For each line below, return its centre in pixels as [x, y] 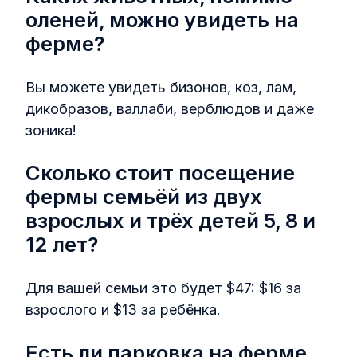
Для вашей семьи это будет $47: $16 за [163, 288]
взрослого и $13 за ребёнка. [123, 309]
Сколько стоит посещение [160, 173]
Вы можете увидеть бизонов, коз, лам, [161, 87]
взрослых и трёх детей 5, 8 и [171, 221]
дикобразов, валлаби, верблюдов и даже [170, 108]
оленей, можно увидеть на [162, 20]
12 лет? [62, 245]
